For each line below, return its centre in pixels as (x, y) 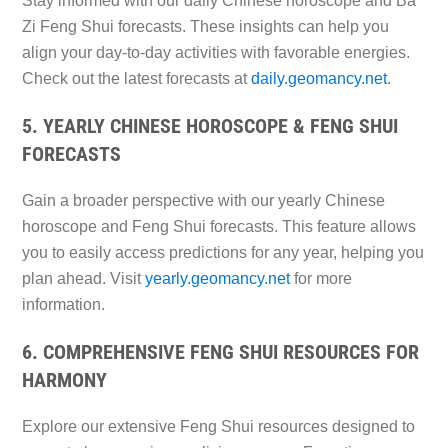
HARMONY (64, 380)
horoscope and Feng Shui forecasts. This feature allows (218, 227)
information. (63, 305)
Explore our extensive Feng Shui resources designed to (218, 427)
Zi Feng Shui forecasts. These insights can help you (205, 27)
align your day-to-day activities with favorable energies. (215, 53)
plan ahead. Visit (83, 279)
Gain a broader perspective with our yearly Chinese (203, 201)
